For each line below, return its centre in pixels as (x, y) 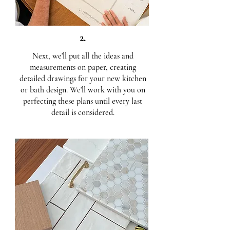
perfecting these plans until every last (83, 101)
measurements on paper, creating (83, 67)
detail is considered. (83, 112)
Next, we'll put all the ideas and (83, 56)
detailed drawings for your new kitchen (83, 79)
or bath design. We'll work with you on (83, 90)
